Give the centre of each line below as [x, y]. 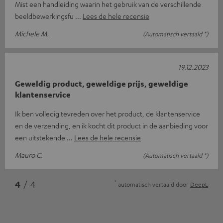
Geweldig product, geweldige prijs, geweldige [102, 83]
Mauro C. [29, 155]
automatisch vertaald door [153, 184]
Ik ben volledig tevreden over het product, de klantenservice [108, 113]
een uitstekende [41, 137]
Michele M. [32, 33]
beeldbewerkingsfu [45, 16]
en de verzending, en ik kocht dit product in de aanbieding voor [111, 125]
